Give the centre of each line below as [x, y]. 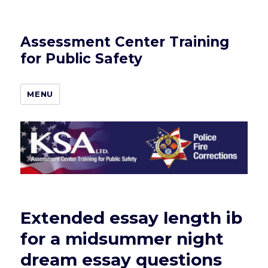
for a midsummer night [122, 239]
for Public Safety [82, 59]
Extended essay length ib [132, 218]
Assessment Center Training [125, 42]
